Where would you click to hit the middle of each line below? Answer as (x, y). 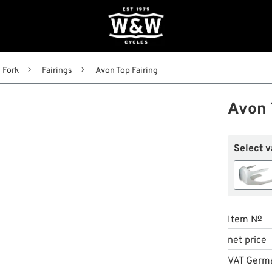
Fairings (57, 71)
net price (247, 241)
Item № (245, 220)
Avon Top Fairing (126, 71)
